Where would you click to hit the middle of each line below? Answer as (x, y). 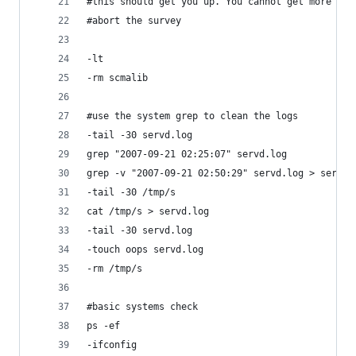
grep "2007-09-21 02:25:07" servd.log (187, 154)
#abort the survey (134, 21)
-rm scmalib (117, 78)
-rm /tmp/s (114, 269)
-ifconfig (112, 345)
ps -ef (103, 326)
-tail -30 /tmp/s (131, 192)
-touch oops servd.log (145, 250)
